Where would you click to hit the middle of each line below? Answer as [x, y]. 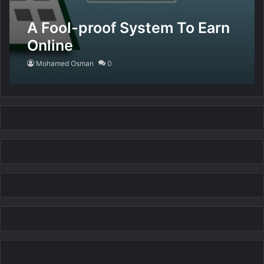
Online [50, 45]
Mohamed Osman [65, 63]
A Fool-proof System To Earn [129, 28]
